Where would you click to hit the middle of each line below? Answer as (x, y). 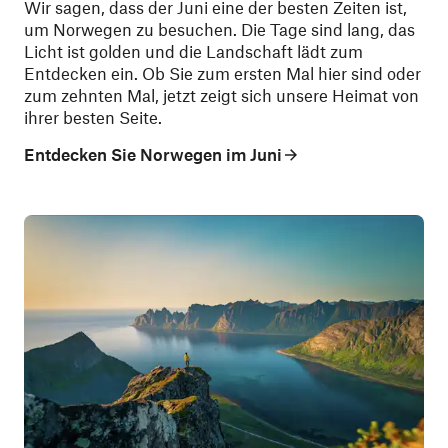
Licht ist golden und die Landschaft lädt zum (193, 51)
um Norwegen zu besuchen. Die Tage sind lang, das (219, 29)
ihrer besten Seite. (93, 117)
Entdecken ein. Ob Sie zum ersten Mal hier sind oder (222, 73)
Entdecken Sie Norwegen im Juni (153, 153)
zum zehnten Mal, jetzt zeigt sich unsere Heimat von (221, 95)
